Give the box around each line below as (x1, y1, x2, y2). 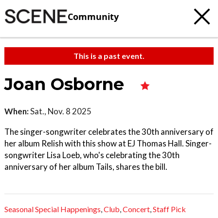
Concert (123, 204, 150, 214)
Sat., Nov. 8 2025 (29, 106, 91, 116)
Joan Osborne (4, 74, 129, 94)
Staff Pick (153, 204, 186, 214)
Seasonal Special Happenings (4, 204, 101, 214)
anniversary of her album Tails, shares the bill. (4, 162, 167, 172)
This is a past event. (73, 51, 145, 60)
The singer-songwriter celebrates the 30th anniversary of (4, 127, 214, 137)
